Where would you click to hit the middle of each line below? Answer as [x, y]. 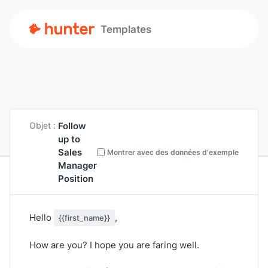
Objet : [42, 125]
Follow [72, 126]
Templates [126, 29]
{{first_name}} [84, 218]
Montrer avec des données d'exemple [173, 152]
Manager [77, 165]
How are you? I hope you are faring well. [114, 245]
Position [76, 178]
